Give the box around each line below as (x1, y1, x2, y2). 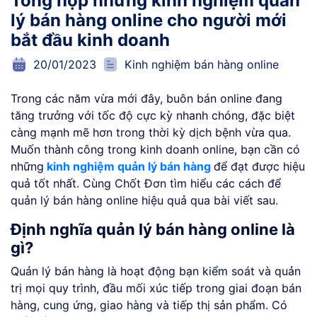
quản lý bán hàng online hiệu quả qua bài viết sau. (11, 193, 278, 208)
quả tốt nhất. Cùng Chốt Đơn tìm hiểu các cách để (11, 176, 281, 191)
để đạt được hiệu (214, 159, 305, 174)
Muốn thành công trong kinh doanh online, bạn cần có (11, 142, 300, 157)
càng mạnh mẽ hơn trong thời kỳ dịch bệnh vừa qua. (11, 125, 291, 140)
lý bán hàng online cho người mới (11, 10, 287, 31)
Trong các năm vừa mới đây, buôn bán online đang (11, 91, 282, 106)
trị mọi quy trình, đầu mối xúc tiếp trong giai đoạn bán (11, 281, 301, 296)
